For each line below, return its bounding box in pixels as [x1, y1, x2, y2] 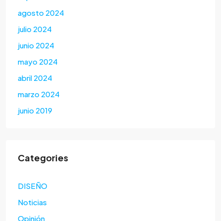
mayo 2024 [18, 57, 58, 67]
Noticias [18, 197, 47, 207]
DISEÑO [18, 181, 47, 191]
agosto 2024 [18, 8, 64, 18]
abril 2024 [18, 73, 52, 83]
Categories [18, 152, 68, 164]
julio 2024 [18, 24, 52, 34]
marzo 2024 [18, 89, 60, 99]
